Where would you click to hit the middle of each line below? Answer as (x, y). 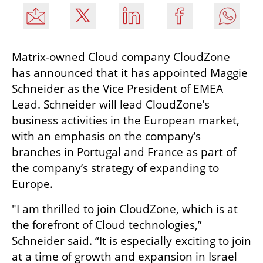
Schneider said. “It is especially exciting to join (131, 241)
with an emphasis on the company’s (106, 136)
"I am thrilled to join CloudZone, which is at (125, 209)
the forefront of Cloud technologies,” (107, 225)
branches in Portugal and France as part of (124, 152)
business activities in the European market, (126, 121)
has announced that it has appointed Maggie (130, 73)
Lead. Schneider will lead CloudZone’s (111, 105)
